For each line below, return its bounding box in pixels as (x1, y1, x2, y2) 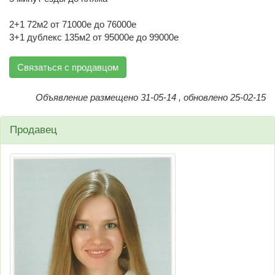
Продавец (10, 123, 57, 136)
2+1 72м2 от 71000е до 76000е (9, 18, 136, 29)
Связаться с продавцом (17, 61, 118, 72)
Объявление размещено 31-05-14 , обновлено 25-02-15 (36, 91, 266, 103)
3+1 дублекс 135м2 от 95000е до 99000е (9, 31, 179, 42)
